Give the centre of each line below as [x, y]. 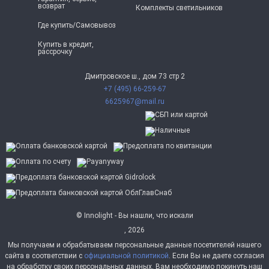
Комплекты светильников [179, 8]
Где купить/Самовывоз [77, 25]
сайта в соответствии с [44, 255]
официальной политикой [126, 255]
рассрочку [55, 51]
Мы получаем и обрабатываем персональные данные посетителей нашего [134, 245]
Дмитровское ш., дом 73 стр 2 [134, 76]
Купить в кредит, [65, 44]
